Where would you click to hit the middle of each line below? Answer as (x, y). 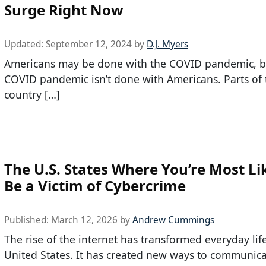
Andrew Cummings (173, 220)
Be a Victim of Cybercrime (95, 185)
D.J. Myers (167, 45)
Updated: (25, 45)
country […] (32, 95)
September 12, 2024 (89, 45)
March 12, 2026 (84, 220)
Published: (28, 220)
